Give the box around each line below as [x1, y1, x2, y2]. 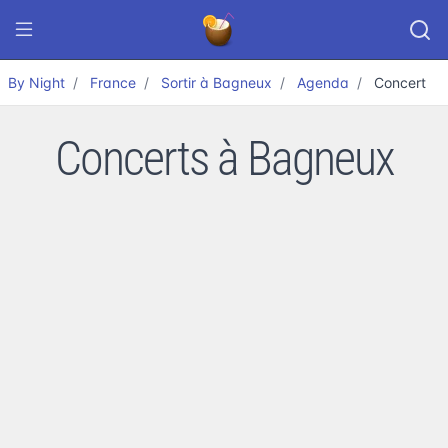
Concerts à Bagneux [54, 130, 394, 187]
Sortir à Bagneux [161, 74, 272, 91]
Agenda [297, 74, 349, 91]
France [90, 74, 136, 91]
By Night [8, 74, 65, 91]
